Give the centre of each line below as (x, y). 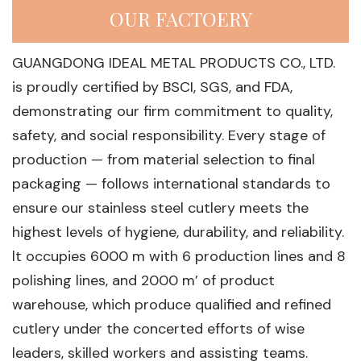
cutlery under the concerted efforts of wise (158, 329)
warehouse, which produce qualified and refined (172, 305)
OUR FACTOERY (180, 19)
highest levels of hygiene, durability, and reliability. (178, 232)
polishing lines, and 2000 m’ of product (143, 281)
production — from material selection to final (164, 160)
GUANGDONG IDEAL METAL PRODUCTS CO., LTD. (174, 63)
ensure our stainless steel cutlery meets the (160, 208)
